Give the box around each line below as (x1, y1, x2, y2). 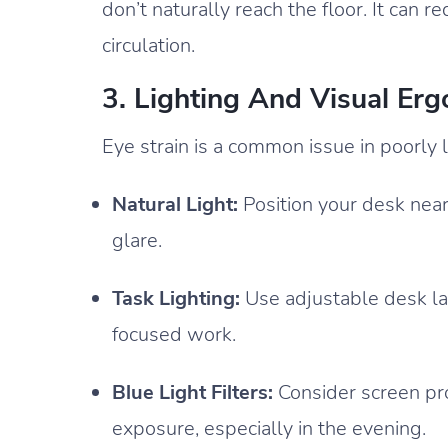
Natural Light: (112, 190, 238, 218)
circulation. (102, 31, 195, 59)
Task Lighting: (112, 284, 240, 312)
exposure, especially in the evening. (112, 414, 426, 442)
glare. (112, 226, 162, 254)
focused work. (112, 320, 236, 348)
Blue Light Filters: (112, 378, 273, 406)
